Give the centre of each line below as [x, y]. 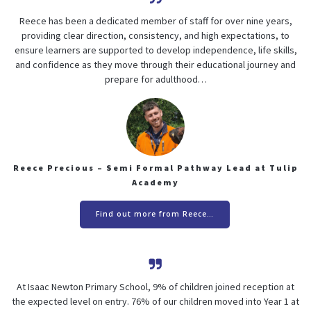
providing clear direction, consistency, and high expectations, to [155, 35]
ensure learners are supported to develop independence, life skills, [155, 50]
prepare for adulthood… [155, 79]
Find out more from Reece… [154, 214]
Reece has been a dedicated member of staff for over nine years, [155, 20]
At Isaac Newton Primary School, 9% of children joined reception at [155, 286]
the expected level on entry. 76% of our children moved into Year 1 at [155, 301]
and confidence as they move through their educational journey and [155, 64]
